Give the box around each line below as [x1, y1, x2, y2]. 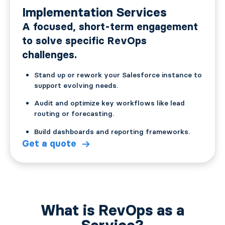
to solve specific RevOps [22, 34, 147, 47]
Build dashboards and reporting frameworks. [34, 127, 190, 136]
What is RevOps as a [41, 200, 184, 219]
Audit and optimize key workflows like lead [34, 98, 185, 108]
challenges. [22, 48, 77, 61]
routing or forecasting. [34, 109, 114, 119]
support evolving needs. [34, 80, 118, 90]
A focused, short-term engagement [22, 20, 198, 33]
